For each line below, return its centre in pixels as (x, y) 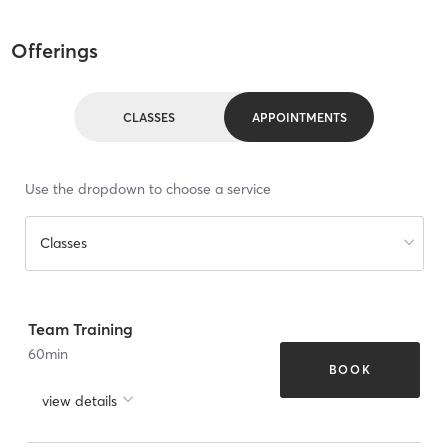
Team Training (80, 328)
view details (79, 400)
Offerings (54, 51)
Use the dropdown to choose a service (147, 189)
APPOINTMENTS (299, 117)
